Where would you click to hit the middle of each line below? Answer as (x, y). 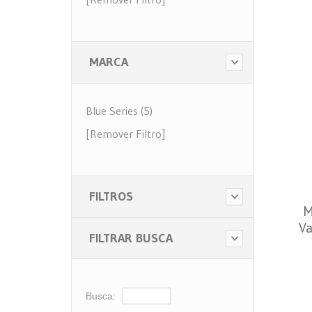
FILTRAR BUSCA (131, 238)
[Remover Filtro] (125, 134)
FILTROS (111, 196)
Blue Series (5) (119, 111)
